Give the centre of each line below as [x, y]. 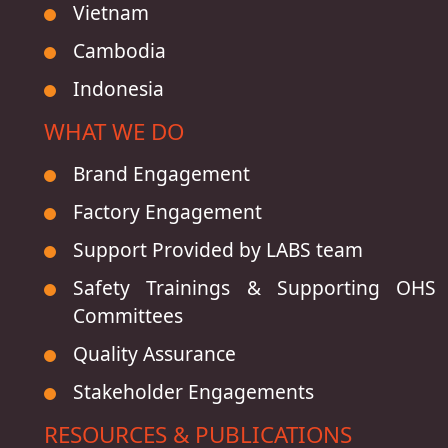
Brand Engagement [161, 173]
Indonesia [118, 88]
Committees [128, 315]
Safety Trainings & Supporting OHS [254, 287]
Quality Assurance [154, 353]
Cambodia [119, 50]
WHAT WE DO [114, 131]
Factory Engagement [167, 211]
